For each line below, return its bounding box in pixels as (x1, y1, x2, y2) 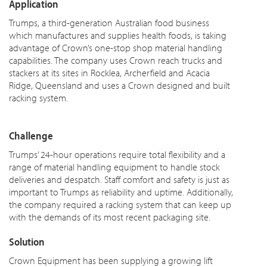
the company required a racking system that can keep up (9, 198, 231, 210)
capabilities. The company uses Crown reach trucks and (9, 54, 222, 66)
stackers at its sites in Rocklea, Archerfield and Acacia (9, 67, 210, 79)
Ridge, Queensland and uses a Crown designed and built (9, 79, 230, 91)
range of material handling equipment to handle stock (9, 161, 220, 173)
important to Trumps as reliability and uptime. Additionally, (9, 186, 233, 198)
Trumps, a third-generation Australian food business (9, 17, 209, 29)
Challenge (9, 129, 53, 142)
